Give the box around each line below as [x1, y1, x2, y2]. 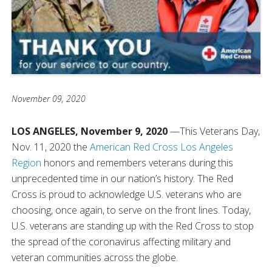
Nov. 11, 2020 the [12, 140, 90, 154]
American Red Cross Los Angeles [90, 140, 233, 154]
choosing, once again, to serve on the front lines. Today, [12, 203, 251, 217]
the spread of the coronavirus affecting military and [12, 234, 231, 248]
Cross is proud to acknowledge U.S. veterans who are [12, 187, 242, 201]
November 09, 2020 [12, 92, 86, 104]
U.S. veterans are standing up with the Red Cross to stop [12, 219, 254, 233]
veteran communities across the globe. [12, 250, 178, 264]
